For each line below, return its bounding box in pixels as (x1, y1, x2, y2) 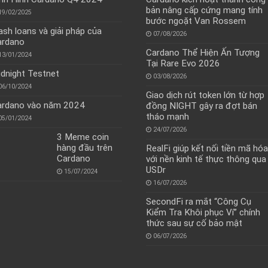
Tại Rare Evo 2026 (145, 58, 220, 69)
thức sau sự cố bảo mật (145, 218, 242, 229)
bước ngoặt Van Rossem (145, 16, 246, 27)
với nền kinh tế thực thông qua (145, 154, 266, 165)
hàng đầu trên (56, 142, 112, 154)
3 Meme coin (56, 132, 109, 143)
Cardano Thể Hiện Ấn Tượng (145, 47, 260, 59)
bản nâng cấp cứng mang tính (145, 5, 263, 16)
